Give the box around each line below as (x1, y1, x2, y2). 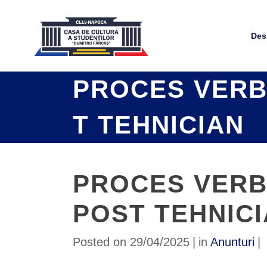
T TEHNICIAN (73, 111, 244, 139)
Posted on (73, 235, 126, 249)
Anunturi (210, 235, 254, 249)
